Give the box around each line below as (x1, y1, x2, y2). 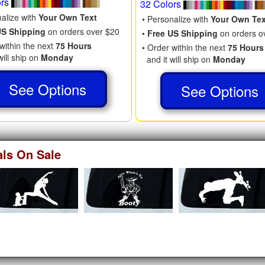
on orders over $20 (46, 25, 120, 37)
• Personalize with (142, 12, 211, 25)
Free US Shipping (147, 27, 218, 39)
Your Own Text (38, 11, 98, 23)
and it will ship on (142, 53, 214, 65)
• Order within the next (142, 41, 228, 53)
